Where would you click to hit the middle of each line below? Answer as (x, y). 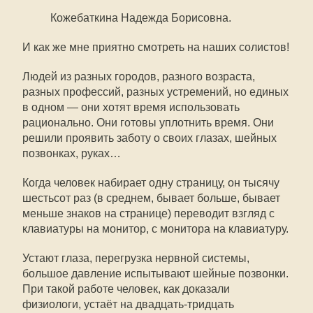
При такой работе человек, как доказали (126, 289)
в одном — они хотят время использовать (131, 107)
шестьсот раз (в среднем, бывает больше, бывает (151, 198)
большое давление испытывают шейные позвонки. (155, 274)
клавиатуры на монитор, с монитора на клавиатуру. (155, 229)
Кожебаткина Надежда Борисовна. (141, 18)
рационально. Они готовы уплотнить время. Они (148, 123)
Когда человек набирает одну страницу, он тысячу (151, 183)
